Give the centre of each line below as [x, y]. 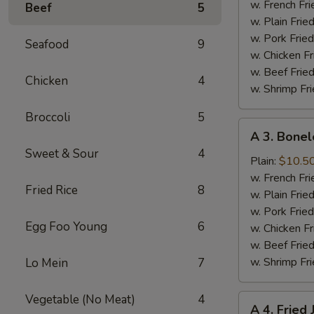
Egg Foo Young [66, 227]
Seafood [47, 45]
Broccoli [48, 117]
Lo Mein [47, 263]
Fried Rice [52, 190]
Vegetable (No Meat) [80, 300]
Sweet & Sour [62, 154]
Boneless [261, 160]
